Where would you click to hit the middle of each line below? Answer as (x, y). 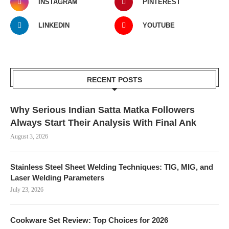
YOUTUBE (159, 25)
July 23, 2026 (27, 189)
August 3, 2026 (29, 136)
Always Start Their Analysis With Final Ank (103, 122)
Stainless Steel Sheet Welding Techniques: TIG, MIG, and (112, 167)
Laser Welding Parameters (57, 177)
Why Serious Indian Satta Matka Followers (102, 110)
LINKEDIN (54, 25)
